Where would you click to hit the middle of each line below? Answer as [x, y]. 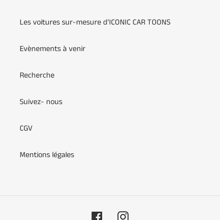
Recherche [37, 76]
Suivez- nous [41, 102]
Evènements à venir [53, 49]
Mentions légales [47, 155]
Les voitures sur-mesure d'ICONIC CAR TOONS [95, 23]
